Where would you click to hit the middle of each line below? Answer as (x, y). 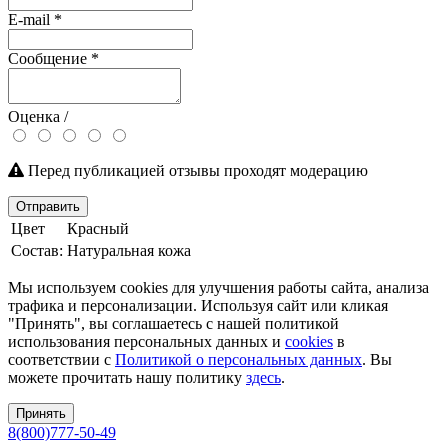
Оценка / (38, 116)
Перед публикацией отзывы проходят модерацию (196, 170)
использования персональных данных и (146, 341)
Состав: (37, 250)
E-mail (31, 19)
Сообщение (49, 58)
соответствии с (61, 359)
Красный (98, 228)
